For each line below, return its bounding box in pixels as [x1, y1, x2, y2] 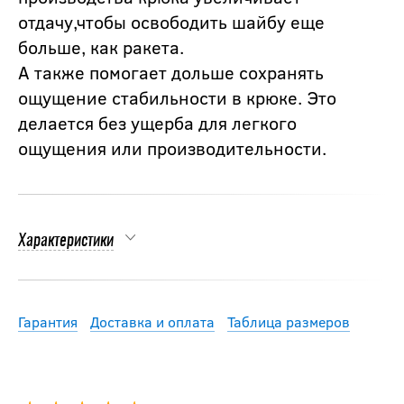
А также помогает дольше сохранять [18, 59, 324, 84]
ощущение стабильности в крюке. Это [18, 84, 336, 109]
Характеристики [18, 233, 114, 250]
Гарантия [18, 311, 78, 331]
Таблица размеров [227, 311, 350, 331]
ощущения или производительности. [18, 134, 326, 160]
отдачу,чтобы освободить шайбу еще [18, 8, 325, 33]
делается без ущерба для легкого [18, 109, 297, 134]
